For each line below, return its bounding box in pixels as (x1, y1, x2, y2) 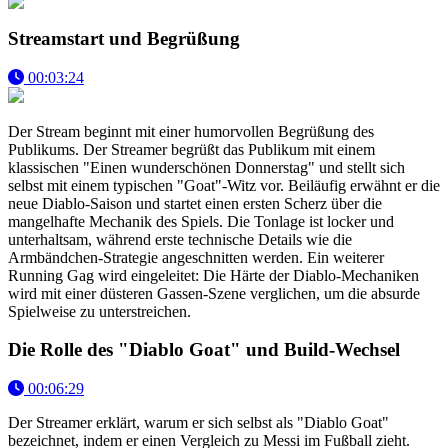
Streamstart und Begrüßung (8, 27, 240, 49)
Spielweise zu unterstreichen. (8, 302, 191, 320)
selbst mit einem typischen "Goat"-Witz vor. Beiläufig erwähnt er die (8, 176, 440, 194)
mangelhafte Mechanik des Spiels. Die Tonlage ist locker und (8, 212, 394, 230)
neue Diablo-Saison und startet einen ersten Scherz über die (8, 194, 382, 212)
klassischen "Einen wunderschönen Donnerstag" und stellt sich (8, 158, 405, 176)
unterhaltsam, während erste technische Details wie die (8, 230, 352, 248)
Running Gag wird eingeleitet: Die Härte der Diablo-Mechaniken (8, 266, 419, 284)
